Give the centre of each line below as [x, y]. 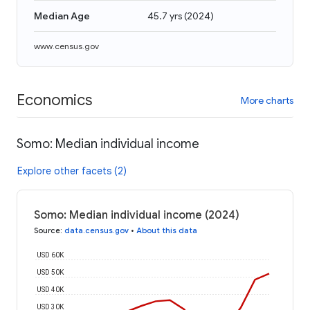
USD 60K [51, 255]
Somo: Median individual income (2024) [137, 215]
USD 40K [51, 289]
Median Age [62, 16]
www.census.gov [66, 46]
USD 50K [51, 272]
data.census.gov [97, 230]
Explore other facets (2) [72, 171]
